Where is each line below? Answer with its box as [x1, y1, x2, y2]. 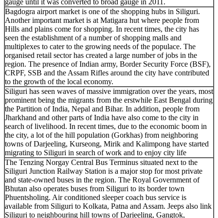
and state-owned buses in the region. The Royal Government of [5, 175, 200, 184]
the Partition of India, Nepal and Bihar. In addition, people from [5, 104, 200, 113]
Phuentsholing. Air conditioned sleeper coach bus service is [5, 193, 186, 201]
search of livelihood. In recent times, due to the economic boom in [5, 122, 207, 130]
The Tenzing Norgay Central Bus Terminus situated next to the [5, 158, 198, 166]
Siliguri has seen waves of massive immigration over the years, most [5, 87, 213, 95]
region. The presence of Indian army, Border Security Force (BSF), [5, 59, 211, 68]
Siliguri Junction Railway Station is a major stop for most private [5, 166, 202, 175]
